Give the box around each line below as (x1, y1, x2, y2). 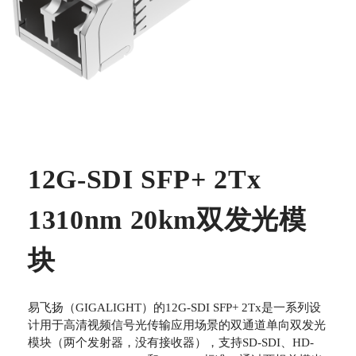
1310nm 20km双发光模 (28, 204, 307, 234)
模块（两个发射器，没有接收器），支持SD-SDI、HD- (28, 335, 314, 349)
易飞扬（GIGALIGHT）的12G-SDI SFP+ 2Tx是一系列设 (28, 300, 321, 314)
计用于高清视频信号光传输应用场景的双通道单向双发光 (28, 318, 326, 331)
